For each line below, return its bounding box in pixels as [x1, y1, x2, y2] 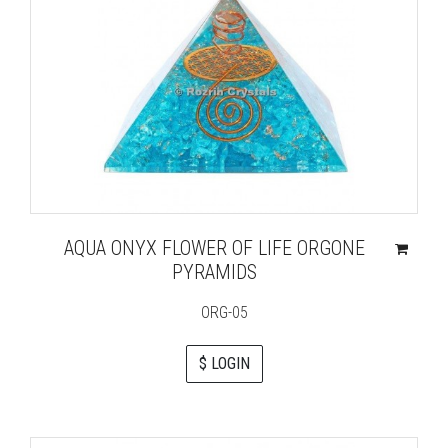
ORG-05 [200, 303, 248, 322]
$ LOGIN [198, 354, 250, 373]
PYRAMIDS [172, 260, 258, 284]
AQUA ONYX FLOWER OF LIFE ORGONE [64, 236, 366, 260]
